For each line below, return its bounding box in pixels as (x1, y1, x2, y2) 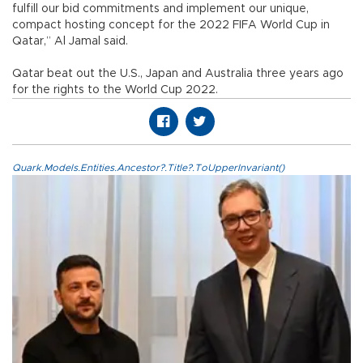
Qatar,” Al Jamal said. (12, 36, 128, 48)
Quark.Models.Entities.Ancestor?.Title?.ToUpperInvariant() (12, 163, 284, 173)
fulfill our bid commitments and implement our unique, (12, 3, 309, 15)
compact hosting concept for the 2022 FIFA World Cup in (12, 19, 330, 32)
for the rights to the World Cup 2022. (12, 84, 218, 96)
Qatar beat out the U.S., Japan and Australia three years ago (12, 68, 344, 80)
